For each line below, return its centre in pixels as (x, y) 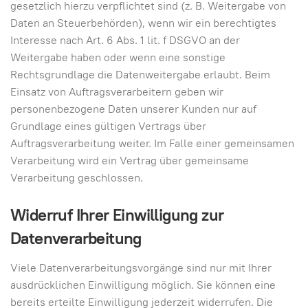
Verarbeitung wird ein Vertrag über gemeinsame (130, 161)
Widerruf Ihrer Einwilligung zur (117, 215)
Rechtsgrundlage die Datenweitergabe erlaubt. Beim (140, 75)
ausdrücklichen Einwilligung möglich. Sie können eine (143, 285)
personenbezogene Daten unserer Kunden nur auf (133, 109)
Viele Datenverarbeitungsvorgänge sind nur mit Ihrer (141, 267)
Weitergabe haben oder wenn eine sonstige (118, 57)
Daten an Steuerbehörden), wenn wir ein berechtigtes (143, 23)
